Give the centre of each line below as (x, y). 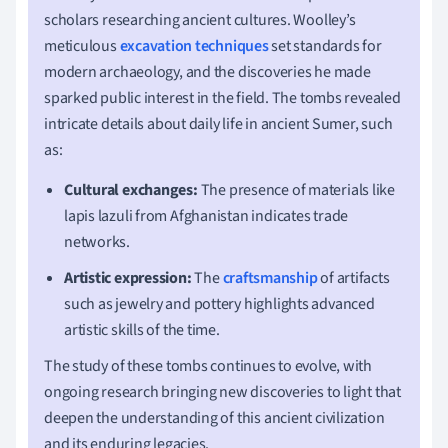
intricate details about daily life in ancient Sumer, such (218, 123)
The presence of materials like (296, 189)
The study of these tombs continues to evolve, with (208, 365)
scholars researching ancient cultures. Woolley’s (200, 19)
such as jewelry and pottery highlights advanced (219, 303)
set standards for (325, 45)
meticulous (82, 45)
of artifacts (353, 277)
